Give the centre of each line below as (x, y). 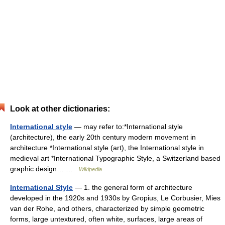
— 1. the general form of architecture (133, 187)
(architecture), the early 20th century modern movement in (103, 137)
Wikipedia (90, 169)
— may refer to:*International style (128, 127)
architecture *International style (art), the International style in (107, 148)
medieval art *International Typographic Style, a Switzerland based (115, 158)
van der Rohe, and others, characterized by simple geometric (107, 208)
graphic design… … (44, 169)
